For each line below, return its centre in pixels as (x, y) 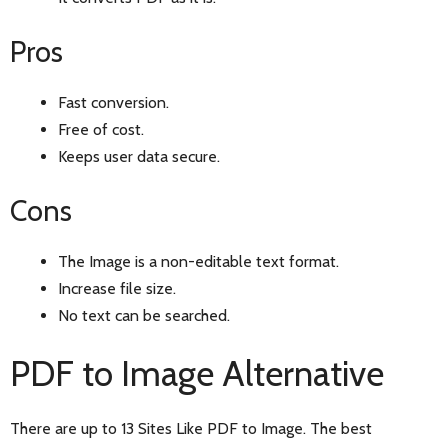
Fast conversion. (113, 103)
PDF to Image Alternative (197, 374)
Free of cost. (101, 130)
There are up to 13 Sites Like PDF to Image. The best (191, 429)
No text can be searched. (144, 316)
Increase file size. (117, 289)
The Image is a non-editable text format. (198, 262)
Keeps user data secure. (139, 157)
